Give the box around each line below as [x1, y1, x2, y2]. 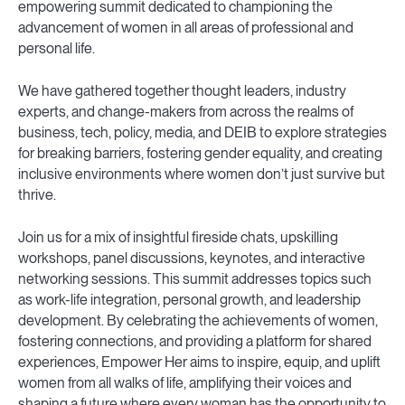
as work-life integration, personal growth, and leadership [18, 291, 361, 309]
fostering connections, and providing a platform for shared [18, 333, 372, 351]
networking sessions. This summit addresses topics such [18, 270, 372, 288]
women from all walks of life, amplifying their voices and [18, 374, 352, 392]
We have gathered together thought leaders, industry [18, 82, 346, 100]
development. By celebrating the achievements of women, [18, 312, 378, 330]
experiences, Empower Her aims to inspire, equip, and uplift [18, 353, 381, 372]
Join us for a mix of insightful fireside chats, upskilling [18, 229, 338, 247]
